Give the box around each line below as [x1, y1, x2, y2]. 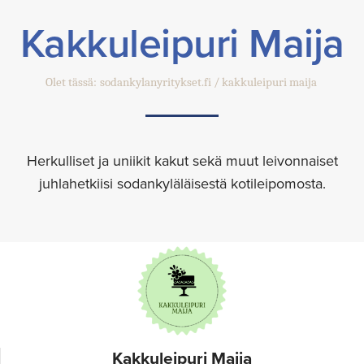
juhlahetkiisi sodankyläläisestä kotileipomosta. [38, 173, 326, 195]
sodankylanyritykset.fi [100, 75, 211, 90]
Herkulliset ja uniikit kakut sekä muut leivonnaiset [26, 150, 338, 172]
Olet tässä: [45, 75, 97, 90]
